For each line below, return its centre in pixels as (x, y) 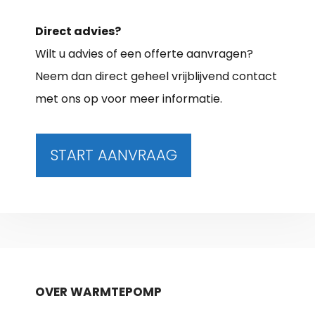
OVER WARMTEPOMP (98, 291)
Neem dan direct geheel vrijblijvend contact (156, 76)
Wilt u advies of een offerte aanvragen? (144, 53)
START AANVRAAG (114, 155)
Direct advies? (78, 31)
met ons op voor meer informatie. (129, 98)
